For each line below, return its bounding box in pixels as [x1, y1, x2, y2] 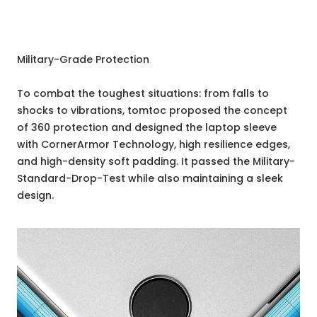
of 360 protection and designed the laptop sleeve [17, 120, 277, 135]
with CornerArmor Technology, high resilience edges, [17, 137, 290, 152]
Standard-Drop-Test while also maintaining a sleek [17, 171, 283, 186]
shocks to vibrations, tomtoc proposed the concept [17, 103, 287, 118]
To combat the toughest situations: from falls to [17, 86, 269, 101]
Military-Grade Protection [17, 52, 149, 67]
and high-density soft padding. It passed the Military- [17, 154, 295, 169]
